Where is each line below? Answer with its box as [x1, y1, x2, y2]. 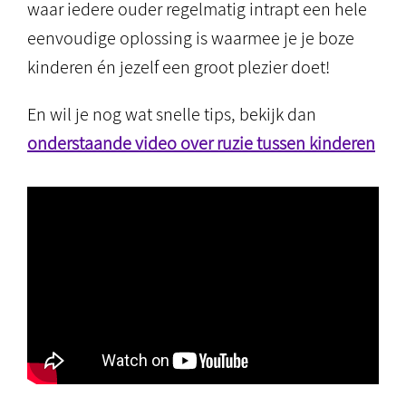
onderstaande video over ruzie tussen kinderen [27, 131, 375, 155]
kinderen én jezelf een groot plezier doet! [27, 55, 330, 79]
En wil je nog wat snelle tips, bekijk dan [27, 102, 316, 126]
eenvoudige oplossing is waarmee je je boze [27, 26, 354, 50]
